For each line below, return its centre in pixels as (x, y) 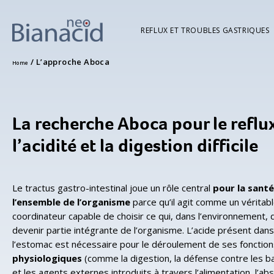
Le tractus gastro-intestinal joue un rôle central (113, 188)
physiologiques (47, 258)
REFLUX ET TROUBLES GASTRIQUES (205, 30)
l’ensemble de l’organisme (72, 202)
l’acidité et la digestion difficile (135, 146)
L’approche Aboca (73, 62)
